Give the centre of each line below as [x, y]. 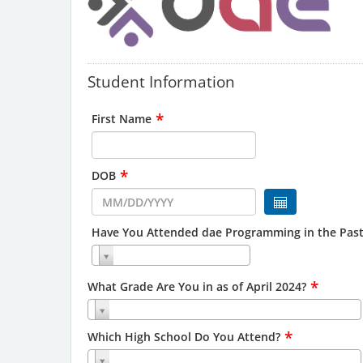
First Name [122, 119]
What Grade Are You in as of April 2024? [197, 286]
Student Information [161, 81]
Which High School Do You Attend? [184, 337]
